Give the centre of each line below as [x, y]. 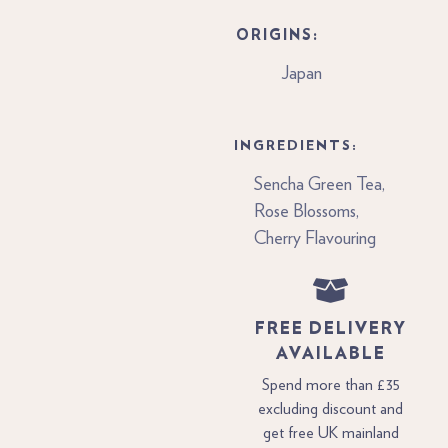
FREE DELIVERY [330, 327]
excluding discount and [331, 408]
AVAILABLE [330, 352]
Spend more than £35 [330, 384]
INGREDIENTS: [295, 144]
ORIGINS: [277, 35]
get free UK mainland [330, 432]
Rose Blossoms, [306, 211]
